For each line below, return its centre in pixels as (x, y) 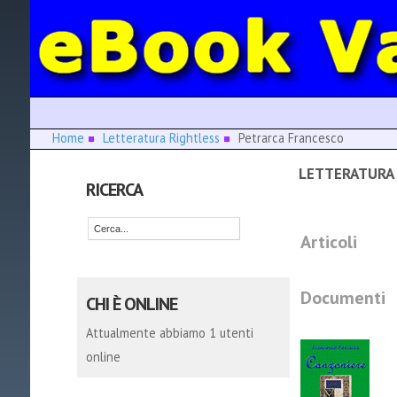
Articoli (328, 241)
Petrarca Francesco (287, 138)
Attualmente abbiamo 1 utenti (169, 333)
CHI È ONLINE (131, 304)
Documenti (343, 297)
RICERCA (114, 189)
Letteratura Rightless (161, 138)
